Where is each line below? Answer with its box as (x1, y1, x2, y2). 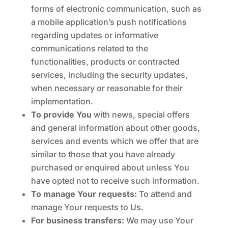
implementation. (31, 96, 93, 106)
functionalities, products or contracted (31, 56, 180, 67)
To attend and (136, 189, 192, 199)
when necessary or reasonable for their (31, 83, 183, 93)
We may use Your (124, 215, 193, 225)
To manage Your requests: (31, 189, 137, 199)
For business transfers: (31, 215, 124, 225)
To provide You (31, 109, 92, 120)
